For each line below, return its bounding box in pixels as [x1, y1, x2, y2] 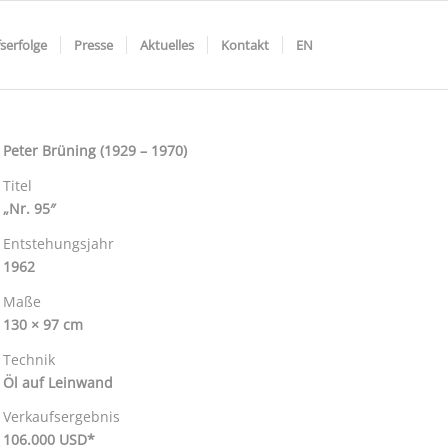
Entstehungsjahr [3, 233, 115, 253]
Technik [3, 349, 56, 369]
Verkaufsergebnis [3, 407, 121, 427]
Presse [74, 36, 113, 54]
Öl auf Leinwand [3, 372, 114, 392]
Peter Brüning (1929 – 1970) [3, 141, 188, 160]
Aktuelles [140, 36, 194, 54]
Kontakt [221, 36, 269, 54]
